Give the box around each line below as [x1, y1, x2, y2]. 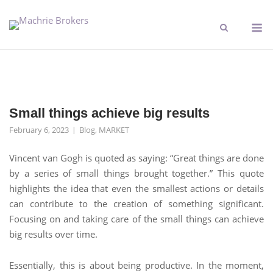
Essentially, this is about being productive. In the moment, [9, 259, 264, 271]
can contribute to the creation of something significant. [9, 197, 264, 210]
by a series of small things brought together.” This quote [9, 167, 264, 179]
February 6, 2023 [9, 124, 69, 135]
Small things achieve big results [9, 105, 210, 121]
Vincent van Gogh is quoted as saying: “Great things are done [9, 152, 264, 164]
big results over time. [9, 228, 97, 240]
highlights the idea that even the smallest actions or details [9, 182, 264, 194]
